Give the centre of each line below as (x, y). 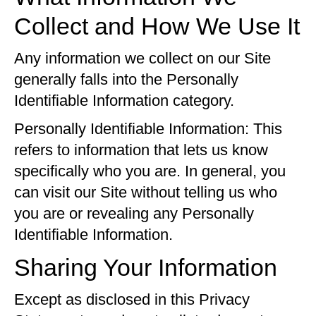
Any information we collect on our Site (142, 58)
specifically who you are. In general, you (150, 171)
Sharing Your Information (146, 267)
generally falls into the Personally (126, 79)
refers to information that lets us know (141, 150)
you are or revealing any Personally (134, 213)
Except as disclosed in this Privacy (132, 299)
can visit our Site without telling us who (146, 192)
